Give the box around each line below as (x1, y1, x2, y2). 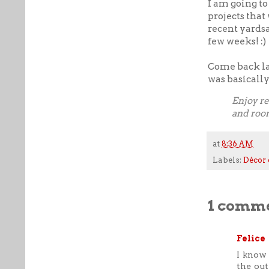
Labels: (213, 155, 243, 165)
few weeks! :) (208, 35, 266, 47)
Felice (237, 233, 265, 243)
